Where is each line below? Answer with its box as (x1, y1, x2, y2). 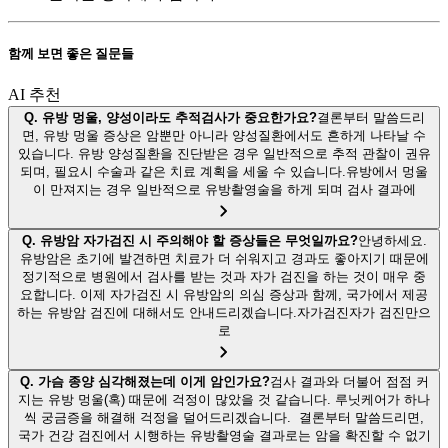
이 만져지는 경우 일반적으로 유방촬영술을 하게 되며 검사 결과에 (32, 182, 416, 198)
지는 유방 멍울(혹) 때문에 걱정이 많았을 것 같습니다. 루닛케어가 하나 (18, 392, 430, 408)
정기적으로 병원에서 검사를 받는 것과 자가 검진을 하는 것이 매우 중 (22, 269, 426, 285)
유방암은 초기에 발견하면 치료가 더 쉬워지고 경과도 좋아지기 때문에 (19, 251, 429, 267)
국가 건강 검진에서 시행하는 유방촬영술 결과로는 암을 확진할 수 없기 (17, 428, 431, 444)
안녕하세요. (357, 233, 427, 249)
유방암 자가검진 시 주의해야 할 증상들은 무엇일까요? (39, 233, 358, 249)
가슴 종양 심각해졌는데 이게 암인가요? (37, 374, 270, 390)
